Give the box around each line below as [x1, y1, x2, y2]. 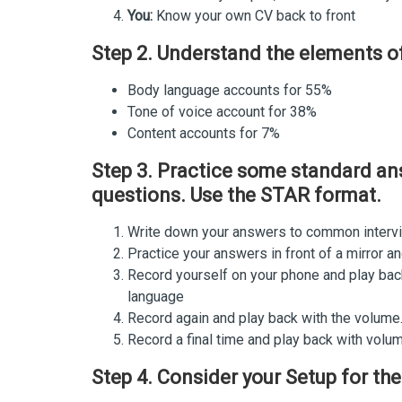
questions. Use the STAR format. [92, 183, 381, 206]
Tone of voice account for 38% [127, 102, 317, 120]
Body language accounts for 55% [127, 81, 332, 99]
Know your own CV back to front [153, 6, 355, 24]
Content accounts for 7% [127, 124, 280, 142]
